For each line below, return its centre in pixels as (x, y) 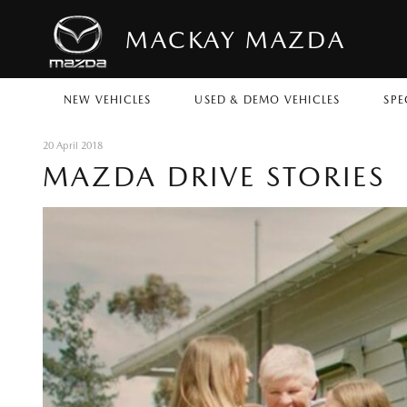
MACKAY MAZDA (236, 39)
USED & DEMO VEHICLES (268, 100)
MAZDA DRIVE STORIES (214, 176)
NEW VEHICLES (107, 100)
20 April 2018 (73, 146)
